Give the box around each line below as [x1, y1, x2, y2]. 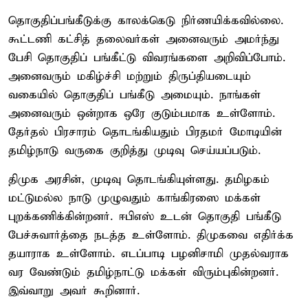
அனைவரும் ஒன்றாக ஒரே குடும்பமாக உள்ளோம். [8, 106, 275, 121]
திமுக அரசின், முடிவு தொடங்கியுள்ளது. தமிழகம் [8, 172, 269, 187]
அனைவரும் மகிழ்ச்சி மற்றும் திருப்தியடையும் [8, 69, 251, 84]
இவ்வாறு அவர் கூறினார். [8, 283, 140, 298]
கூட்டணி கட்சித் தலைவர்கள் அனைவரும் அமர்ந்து [8, 32, 279, 47]
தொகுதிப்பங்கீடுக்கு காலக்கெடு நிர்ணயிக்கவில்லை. [8, 13, 283, 28]
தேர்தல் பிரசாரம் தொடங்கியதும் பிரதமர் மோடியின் [8, 124, 282, 140]
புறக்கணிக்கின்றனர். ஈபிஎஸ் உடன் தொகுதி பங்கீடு [8, 209, 281, 224]
